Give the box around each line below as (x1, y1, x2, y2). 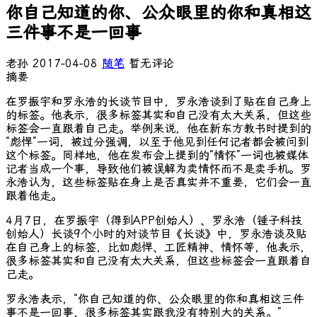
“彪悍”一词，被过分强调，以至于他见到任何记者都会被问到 (6, 134, 309, 149)
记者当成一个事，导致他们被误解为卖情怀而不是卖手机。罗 (6, 161, 311, 175)
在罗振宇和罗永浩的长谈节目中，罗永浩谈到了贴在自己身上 (6, 94, 311, 108)
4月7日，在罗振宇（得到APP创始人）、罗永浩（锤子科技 (6, 213, 302, 227)
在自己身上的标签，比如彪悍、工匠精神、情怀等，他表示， (6, 240, 311, 254)
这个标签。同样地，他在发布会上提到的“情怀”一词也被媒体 (6, 148, 309, 162)
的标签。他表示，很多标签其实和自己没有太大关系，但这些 (6, 108, 311, 122)
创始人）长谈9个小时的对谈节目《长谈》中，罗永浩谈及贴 (6, 226, 307, 241)
